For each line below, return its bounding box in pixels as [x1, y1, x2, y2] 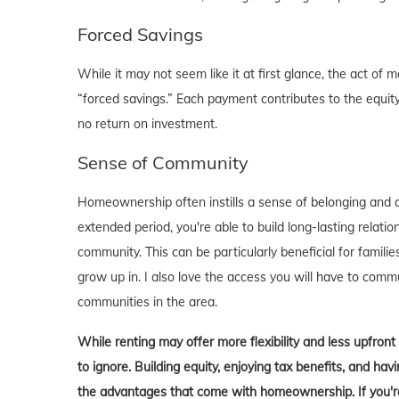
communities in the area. [77, 294, 217, 311]
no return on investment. [77, 116, 217, 133]
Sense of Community [77, 151, 248, 175]
